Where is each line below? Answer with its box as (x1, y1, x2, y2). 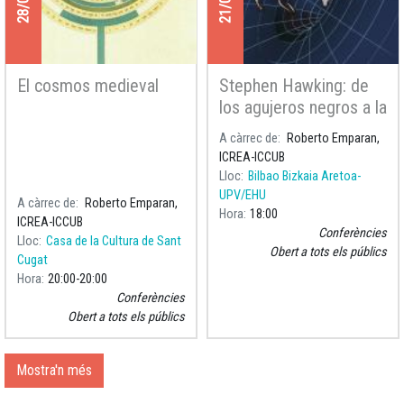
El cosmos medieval (17, 74, 159, 96)
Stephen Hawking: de (219, 74, 369, 96)
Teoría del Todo (219, 117, 328, 140)
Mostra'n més (16, 361, 92, 379)
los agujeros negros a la (219, 96, 387, 118)
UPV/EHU (219, 187, 266, 203)
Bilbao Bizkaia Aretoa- (247, 168, 361, 184)
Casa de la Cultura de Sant (45, 233, 181, 249)
